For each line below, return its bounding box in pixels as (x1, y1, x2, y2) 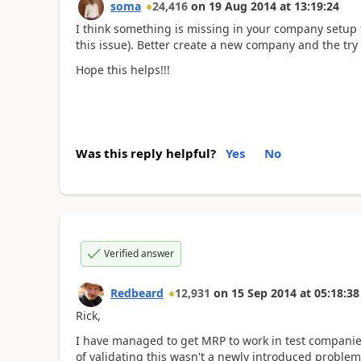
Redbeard (110, 285, 164, 301)
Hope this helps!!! (75, 61, 170, 77)
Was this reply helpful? (75, 145, 216, 161)
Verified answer (103, 247, 174, 260)
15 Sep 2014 (230, 285, 297, 301)
